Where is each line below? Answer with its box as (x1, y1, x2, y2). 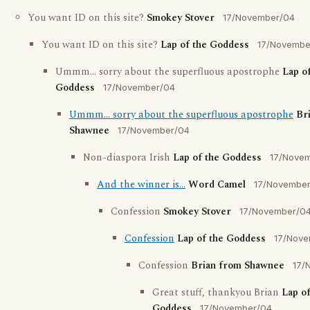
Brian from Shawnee (191, 258, 284, 273)
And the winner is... (97, 177, 185, 192)
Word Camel (188, 177, 246, 192)
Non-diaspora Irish (83, 150, 173, 165)
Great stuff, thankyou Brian (152, 285, 282, 300)
